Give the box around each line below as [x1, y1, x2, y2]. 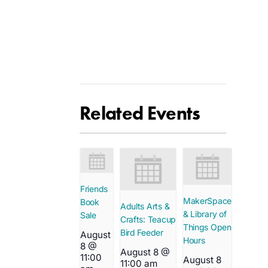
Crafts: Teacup [120, 214, 176, 224]
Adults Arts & [120, 200, 170, 211]
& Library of [182, 208, 227, 219]
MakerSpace [182, 195, 232, 206]
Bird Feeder [120, 227, 163, 237]
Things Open [182, 221, 232, 232]
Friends [80, 184, 108, 194]
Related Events [80, 101, 200, 126]
